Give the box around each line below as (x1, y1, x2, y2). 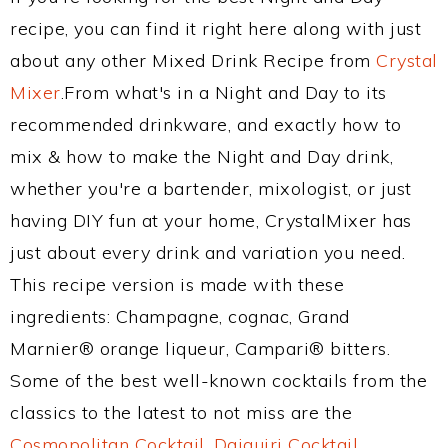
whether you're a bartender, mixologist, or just (10, 177, 412, 200)
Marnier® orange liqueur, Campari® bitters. (10, 337, 390, 360)
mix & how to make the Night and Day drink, (10, 145, 393, 168)
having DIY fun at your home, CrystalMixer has (10, 209, 412, 232)
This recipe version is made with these (10, 273, 344, 296)
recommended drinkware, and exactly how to (10, 113, 402, 136)
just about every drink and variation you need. (10, 241, 405, 264)
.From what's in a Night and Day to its (60, 81, 387, 104)
